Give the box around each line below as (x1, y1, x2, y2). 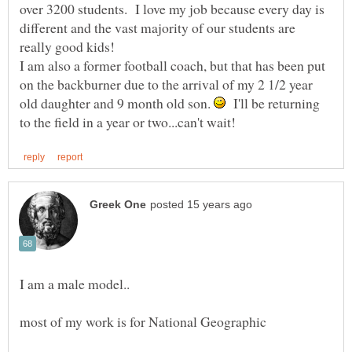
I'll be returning (225, 93, 320, 113)
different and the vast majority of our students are (20, 18, 295, 38)
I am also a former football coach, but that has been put (20, 56, 325, 75)
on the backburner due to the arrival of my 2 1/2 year (20, 75, 313, 94)
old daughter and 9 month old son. (20, 93, 214, 113)
